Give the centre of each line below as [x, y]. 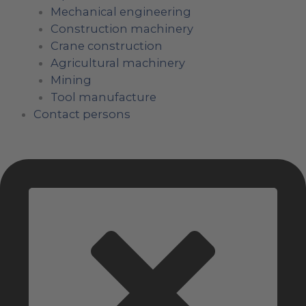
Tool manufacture [103, 97]
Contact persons [82, 114]
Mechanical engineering [121, 12]
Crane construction [106, 46]
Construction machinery [122, 29]
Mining [71, 80]
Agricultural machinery [117, 63]
